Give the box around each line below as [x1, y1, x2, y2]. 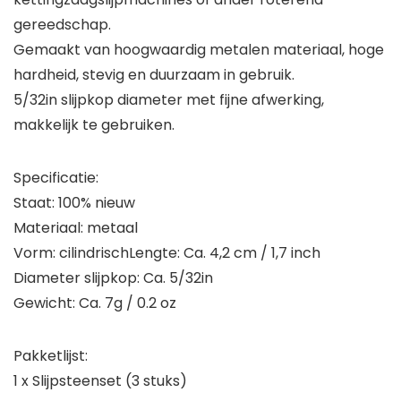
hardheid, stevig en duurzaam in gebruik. [13, 64, 294, 86]
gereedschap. [13, 14, 111, 36]
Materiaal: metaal [13, 218, 138, 239]
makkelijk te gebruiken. [13, 115, 175, 136]
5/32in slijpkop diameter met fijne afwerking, [13, 90, 324, 111]
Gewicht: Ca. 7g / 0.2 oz [13, 293, 176, 314]
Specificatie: [13, 167, 98, 189]
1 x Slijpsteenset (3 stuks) [13, 371, 187, 392]
